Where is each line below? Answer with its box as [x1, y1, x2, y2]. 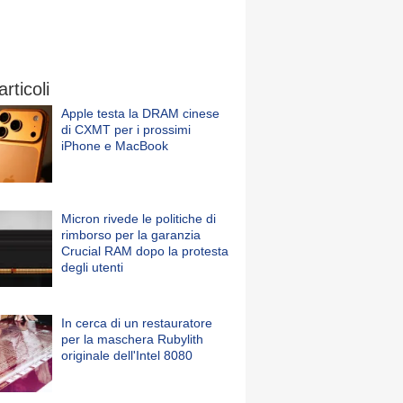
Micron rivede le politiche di [61, 210, 216, 226]
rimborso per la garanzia [61, 227, 201, 242]
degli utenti [61, 259, 123, 274]
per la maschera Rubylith [61, 332, 203, 347]
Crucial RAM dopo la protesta [61, 243, 228, 258]
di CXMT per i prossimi [61, 122, 191, 137]
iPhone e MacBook [61, 139, 168, 153]
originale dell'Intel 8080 [61, 348, 193, 363]
